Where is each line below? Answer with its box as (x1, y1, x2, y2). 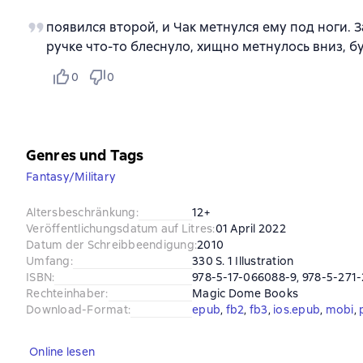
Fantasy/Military (26, 169, 115, 184)
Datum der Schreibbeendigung (26, 237, 194, 252)
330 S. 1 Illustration (192, 254, 294, 268)
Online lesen (29, 344, 95, 359)
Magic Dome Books (192, 286, 298, 301)
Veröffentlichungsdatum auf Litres (26, 221, 213, 236)
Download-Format (26, 302, 128, 317)
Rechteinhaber (26, 286, 106, 301)
